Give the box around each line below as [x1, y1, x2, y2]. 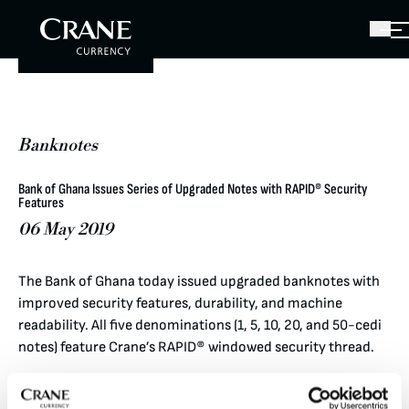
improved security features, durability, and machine [18, 294, 342, 312]
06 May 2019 [18, 218, 113, 240]
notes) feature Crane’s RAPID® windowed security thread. [18, 338, 374, 356]
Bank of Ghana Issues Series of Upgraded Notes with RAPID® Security [18, 180, 367, 198]
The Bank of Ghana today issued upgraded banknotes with [18, 272, 380, 290]
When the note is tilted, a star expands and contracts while [18, 374, 383, 393]
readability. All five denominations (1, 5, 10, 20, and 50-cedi [18, 316, 382, 334]
